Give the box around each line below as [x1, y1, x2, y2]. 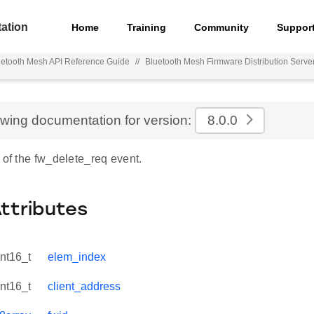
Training [127, 21, 167, 33]
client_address [48, 280, 121, 292]
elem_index [48, 251, 106, 263]
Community [194, 21, 250, 33]
